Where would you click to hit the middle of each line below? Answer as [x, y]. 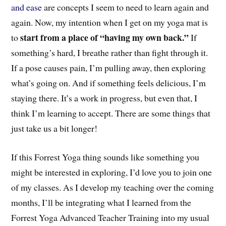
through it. [188, 52]
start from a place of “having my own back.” [105, 37]
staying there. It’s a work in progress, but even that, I [104, 98]
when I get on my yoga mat [152, 22]
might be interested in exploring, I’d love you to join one [112, 172]
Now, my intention [69, 22]
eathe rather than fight [129, 52]
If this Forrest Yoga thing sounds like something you [105, 157]
